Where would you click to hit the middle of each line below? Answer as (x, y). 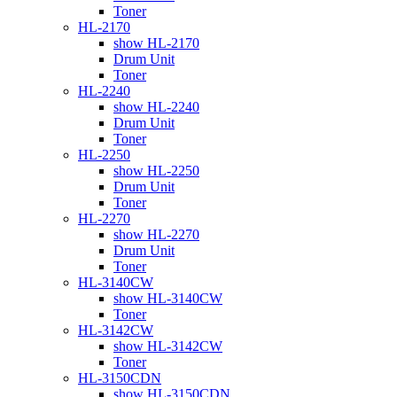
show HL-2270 (156, 234)
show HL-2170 (156, 43)
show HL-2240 (156, 106)
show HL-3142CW (168, 346)
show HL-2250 (156, 170)
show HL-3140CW (168, 298)
